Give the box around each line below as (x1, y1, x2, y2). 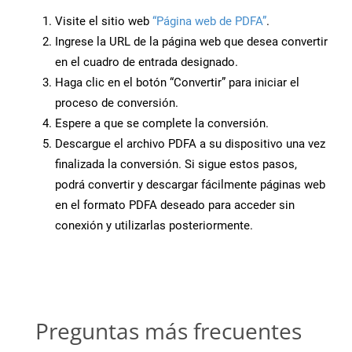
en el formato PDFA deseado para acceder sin (55, 198, 295, 213)
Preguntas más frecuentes (35, 316, 302, 346)
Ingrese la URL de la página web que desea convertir (55, 35, 328, 49)
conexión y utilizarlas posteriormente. (55, 218, 253, 233)
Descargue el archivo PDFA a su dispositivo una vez (55, 137, 325, 152)
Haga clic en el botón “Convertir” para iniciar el (55, 75, 299, 90)
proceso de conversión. (55, 96, 178, 111)
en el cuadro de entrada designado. (55, 55, 238, 70)
